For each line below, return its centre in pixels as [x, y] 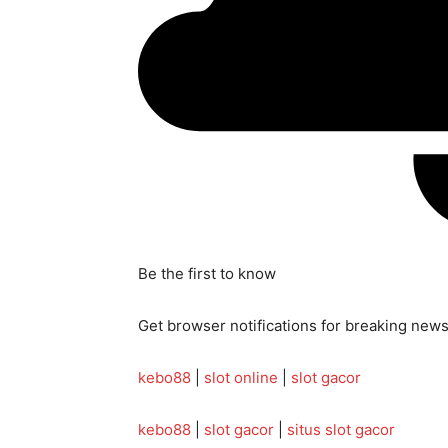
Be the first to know [207, 274]
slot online [241, 378]
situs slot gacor [341, 430]
